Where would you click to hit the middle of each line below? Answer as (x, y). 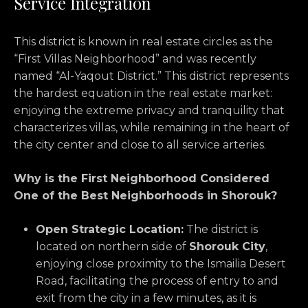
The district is (221, 230)
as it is (240, 298)
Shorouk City (227, 247)
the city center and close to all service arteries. (140, 145)
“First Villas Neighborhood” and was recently (135, 59)
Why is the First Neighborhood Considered (142, 179)
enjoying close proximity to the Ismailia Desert (161, 264)
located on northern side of (112, 247)
